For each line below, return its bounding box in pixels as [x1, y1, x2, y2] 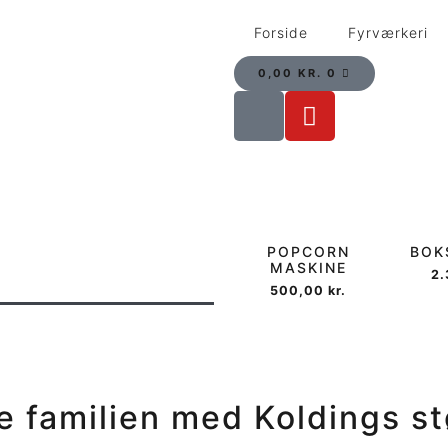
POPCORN [266, 243, 350, 260]
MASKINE [269, 259, 347, 276]
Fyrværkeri [348, 24, 428, 41]
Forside [254, 24, 308, 41]
